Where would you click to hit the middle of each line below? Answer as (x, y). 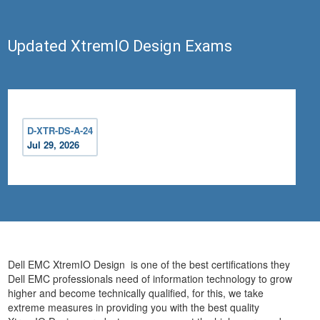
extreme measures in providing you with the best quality (134, 307)
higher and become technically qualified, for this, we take (136, 293)
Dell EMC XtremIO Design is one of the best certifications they (149, 265)
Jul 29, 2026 (54, 145)
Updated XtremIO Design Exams (120, 46)
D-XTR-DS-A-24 (60, 131)
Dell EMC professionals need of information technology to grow (150, 279)
